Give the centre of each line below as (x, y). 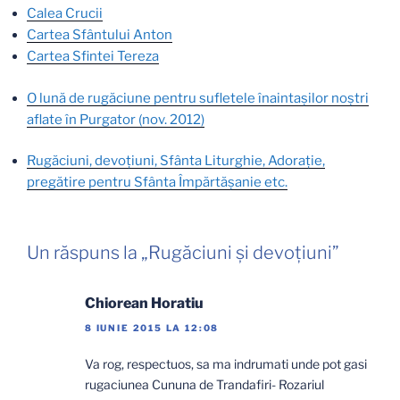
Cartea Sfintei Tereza (93, 56)
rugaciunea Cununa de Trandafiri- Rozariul (204, 384)
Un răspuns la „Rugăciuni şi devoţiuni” (183, 252)
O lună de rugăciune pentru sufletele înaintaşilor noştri (198, 98)
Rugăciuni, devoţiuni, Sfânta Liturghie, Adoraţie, (176, 161)
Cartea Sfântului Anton (100, 35)
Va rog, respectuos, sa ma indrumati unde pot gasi (226, 363)
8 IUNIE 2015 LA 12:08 (152, 327)
